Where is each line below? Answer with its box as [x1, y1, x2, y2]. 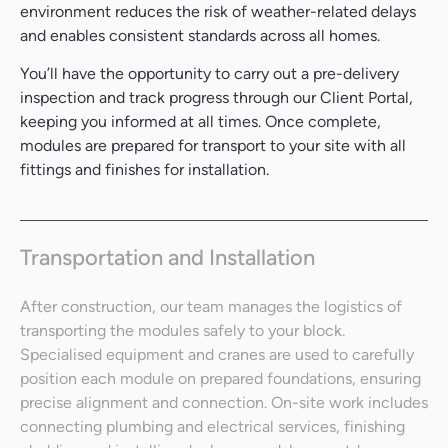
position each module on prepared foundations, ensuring [20, 369, 421, 389]
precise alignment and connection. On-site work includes [20, 393, 428, 413]
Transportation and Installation [20, 245, 315, 271]
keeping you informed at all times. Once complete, [20, 112, 381, 132]
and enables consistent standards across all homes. [20, 26, 380, 46]
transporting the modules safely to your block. [20, 321, 345, 341]
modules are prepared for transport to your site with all [20, 136, 406, 156]
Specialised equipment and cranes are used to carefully [20, 345, 414, 365]
